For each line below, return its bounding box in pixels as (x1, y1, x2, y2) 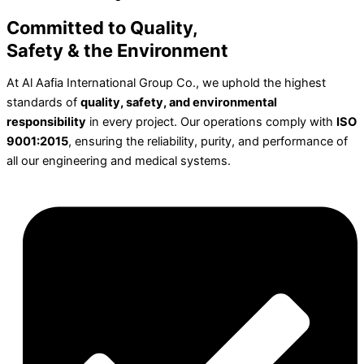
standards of (6, 95, 80, 110)
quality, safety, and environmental (80, 95, 277, 110)
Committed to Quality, (6, 16, 198, 38)
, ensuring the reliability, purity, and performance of (68, 134, 348, 149)
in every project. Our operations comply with (86, 115, 336, 130)
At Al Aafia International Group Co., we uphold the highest (6, 76, 326, 91)
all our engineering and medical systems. (6, 154, 231, 169)
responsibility (6, 115, 86, 130)
